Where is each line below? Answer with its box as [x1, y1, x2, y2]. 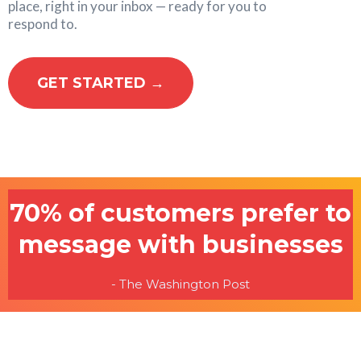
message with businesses [18, 229, 343, 259]
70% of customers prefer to [10, 197, 351, 228]
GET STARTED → [37, 73, 164, 92]
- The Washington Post [111, 276, 250, 292]
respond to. [8, 15, 77, 32]
